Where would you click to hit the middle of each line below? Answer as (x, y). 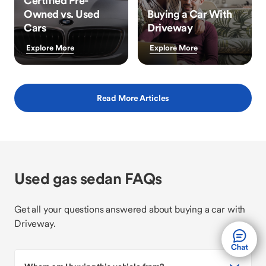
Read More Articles (133, 98)
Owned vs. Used (61, 14)
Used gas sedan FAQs (88, 178)
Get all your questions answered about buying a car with (130, 209)
